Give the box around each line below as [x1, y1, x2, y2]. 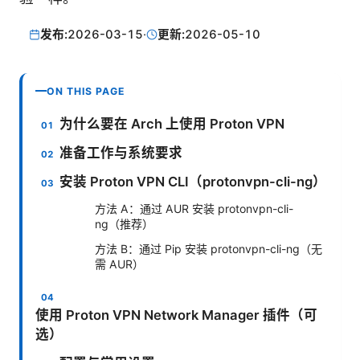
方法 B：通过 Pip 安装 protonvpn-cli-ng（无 [95, 241, 322, 256]
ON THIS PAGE [47, 84, 125, 97]
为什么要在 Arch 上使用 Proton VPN [59, 115, 285, 132]
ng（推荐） [95, 216, 153, 231]
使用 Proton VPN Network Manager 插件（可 [35, 306, 317, 323]
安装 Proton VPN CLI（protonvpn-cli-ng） [59, 173, 327, 190]
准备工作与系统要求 [59, 144, 183, 161]
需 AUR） [95, 256, 144, 271]
